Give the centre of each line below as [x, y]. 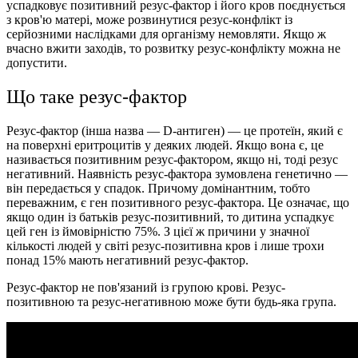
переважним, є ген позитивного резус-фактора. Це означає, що [178, 202]
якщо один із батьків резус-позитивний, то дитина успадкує [170, 217]
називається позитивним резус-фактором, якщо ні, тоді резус [172, 159]
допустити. [37, 62]
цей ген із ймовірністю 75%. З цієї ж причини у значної [158, 231]
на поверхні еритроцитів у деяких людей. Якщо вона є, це [165, 145]
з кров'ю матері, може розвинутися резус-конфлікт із [149, 19]
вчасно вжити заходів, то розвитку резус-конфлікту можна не [173, 48]
